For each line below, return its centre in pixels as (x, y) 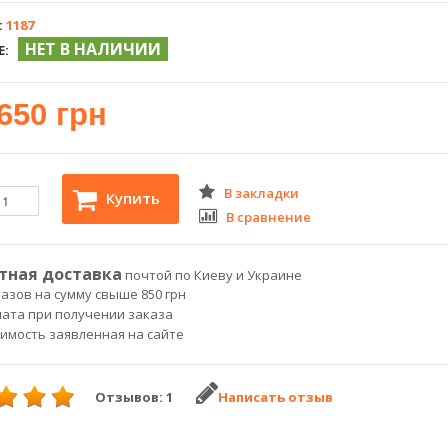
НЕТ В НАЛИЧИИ (93, 49)
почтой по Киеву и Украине (212, 275)
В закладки (261, 193)
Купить (133, 198)
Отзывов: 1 (134, 397)
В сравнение (268, 217)
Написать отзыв (275, 397)
